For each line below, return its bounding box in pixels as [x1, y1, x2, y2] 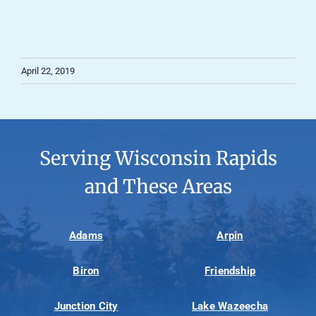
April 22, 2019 [21, 65, 75, 76]
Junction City [54, 299, 119, 312]
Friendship [204, 264, 256, 277]
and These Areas [84, 175, 232, 199]
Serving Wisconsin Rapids [39, 147, 277, 171]
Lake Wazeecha [192, 299, 268, 312]
